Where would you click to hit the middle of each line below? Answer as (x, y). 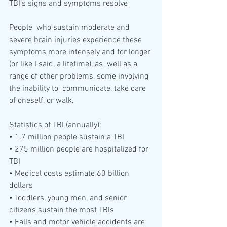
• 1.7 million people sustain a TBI (68, 138)
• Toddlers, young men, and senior (69, 198)
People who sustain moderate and (70, 28)
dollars (21, 186)
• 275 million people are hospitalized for (80, 150)
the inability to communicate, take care (79, 89)
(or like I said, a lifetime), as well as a (74, 65)
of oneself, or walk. (43, 101)
